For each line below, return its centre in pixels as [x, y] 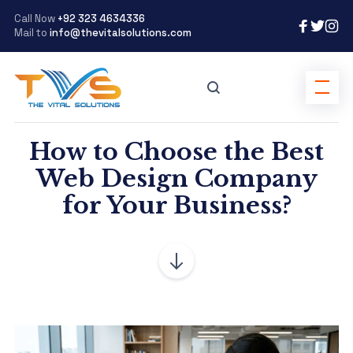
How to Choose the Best [176, 152]
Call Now [35, 19]
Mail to [32, 33]
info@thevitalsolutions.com [120, 33]
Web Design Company [176, 178]
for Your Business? [176, 205]
